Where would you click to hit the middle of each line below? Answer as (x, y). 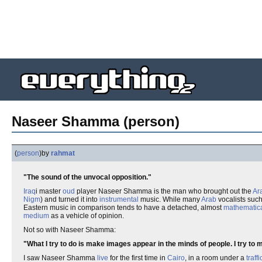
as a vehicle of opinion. (87, 216)
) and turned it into (70, 199)
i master (49, 191)
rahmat (63, 153)
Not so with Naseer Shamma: (70, 230)
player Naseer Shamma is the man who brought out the (164, 191)
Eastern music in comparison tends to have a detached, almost (123, 208)
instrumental (119, 199)
